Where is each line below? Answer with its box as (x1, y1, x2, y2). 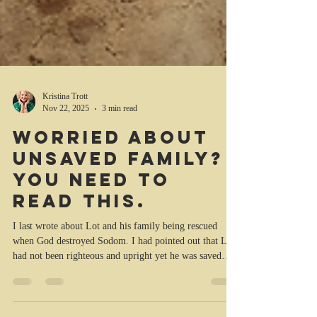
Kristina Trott (42, 159, 88, 169)
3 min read (102, 171, 137, 181)
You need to (13, 236, 171, 259)
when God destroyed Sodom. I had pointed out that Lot (13, 304, 235, 314)
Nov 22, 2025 (42, 171, 89, 181)
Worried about (13, 194, 209, 217)
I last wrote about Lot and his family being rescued (13, 289, 217, 299)
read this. (13, 258, 146, 280)
